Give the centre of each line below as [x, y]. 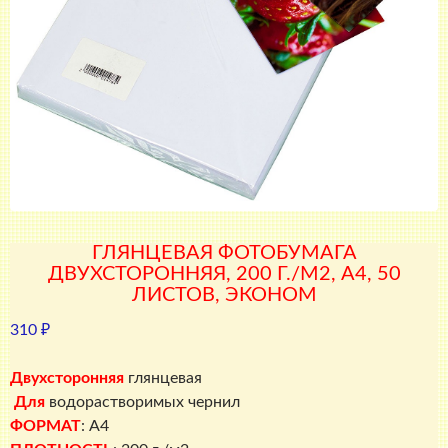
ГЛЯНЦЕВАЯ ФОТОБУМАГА [224, 253]
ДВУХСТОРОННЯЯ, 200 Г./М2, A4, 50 [224, 274]
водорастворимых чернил [142, 402]
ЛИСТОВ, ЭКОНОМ [224, 295]
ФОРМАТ [45, 426]
